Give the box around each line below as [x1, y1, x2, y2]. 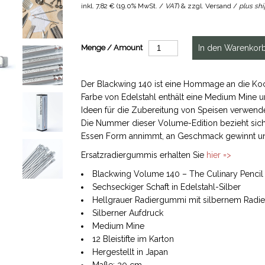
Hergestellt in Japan [92, 247, 168, 257]
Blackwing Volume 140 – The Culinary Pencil [92, 169, 263, 179]
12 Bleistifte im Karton [92, 234, 174, 244]
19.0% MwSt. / [118, 2, 165, 10]
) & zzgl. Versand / [177, 2, 239, 10]
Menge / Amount [80, 43, 143, 52]
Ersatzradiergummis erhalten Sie [80, 150, 204, 160]
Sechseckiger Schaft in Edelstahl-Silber [92, 182, 241, 192]
